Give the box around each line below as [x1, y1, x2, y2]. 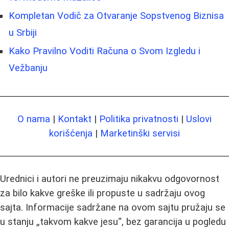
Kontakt [58, 113, 91, 125]
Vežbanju [9, 62, 48, 74]
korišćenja [49, 127, 93, 139]
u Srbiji [9, 27, 37, 38]
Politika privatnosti [99, 113, 178, 125]
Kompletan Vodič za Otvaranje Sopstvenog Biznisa [9, 10, 224, 21]
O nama [17, 113, 50, 125]
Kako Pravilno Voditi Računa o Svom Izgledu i [9, 45, 200, 57]
